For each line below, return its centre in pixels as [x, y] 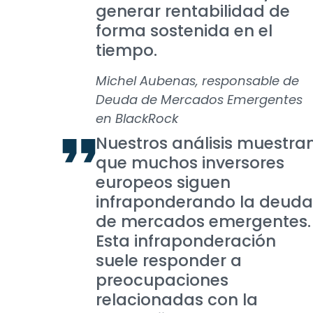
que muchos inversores [190, 163]
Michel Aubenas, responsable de [197, 81]
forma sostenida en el [184, 31]
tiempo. [126, 50]
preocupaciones [162, 280]
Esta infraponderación [186, 241]
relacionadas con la [177, 300]
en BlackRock [137, 118]
